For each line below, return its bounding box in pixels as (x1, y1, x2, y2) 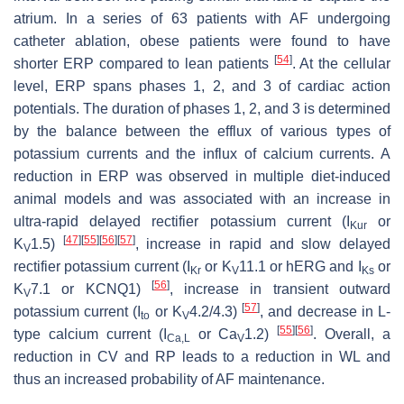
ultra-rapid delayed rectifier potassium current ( (14, 214, 346, 230)
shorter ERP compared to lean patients (14, 56, 274, 72)
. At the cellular (291, 56, 391, 72)
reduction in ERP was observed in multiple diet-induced (14, 169, 390, 185)
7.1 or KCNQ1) (31, 281, 151, 298)
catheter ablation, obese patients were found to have (14, 33, 390, 50)
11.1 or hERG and (238, 259, 358, 275)
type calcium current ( (14, 326, 163, 343)
